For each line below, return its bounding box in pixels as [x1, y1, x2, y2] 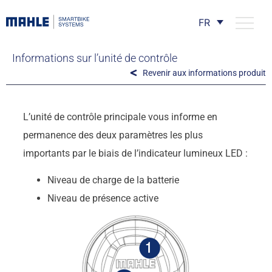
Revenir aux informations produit [143, 67, 266, 78]
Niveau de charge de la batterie [47, 174, 179, 186]
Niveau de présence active [47, 192, 158, 205]
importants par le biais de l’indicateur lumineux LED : [22, 147, 248, 159]
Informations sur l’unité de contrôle [12, 52, 177, 64]
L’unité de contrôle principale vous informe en [22, 110, 217, 123]
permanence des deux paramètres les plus [22, 129, 203, 141]
